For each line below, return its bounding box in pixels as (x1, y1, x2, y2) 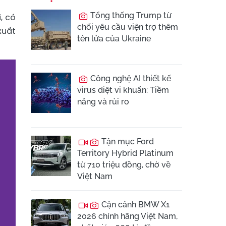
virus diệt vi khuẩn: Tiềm (77, 85, 169, 95)
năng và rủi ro (77, 97, 129, 106)
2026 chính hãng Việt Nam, (77, 211, 178, 221)
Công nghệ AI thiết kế (88, 74, 171, 83)
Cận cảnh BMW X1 (99, 200, 169, 209)
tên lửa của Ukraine (77, 34, 151, 43)
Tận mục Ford (99, 137, 154, 146)
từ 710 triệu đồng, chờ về (77, 160, 171, 169)
